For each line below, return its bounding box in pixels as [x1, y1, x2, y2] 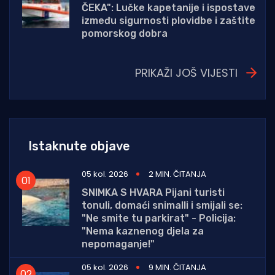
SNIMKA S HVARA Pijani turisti [82, 187, 225, 199]
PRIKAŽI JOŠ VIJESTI [135, 65, 238, 81]
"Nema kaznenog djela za [82, 225, 204, 238]
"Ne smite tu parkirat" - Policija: [82, 212, 236, 225]
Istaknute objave [28, 139, 130, 154]
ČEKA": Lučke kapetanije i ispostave [82, 2, 255, 14]
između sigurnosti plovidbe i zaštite [82, 15, 255, 27]
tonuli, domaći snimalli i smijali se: [82, 199, 242, 212]
